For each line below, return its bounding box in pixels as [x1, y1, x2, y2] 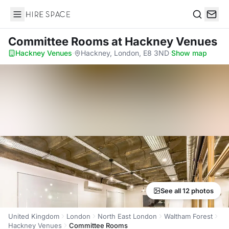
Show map [171, 49, 207, 57]
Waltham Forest [164, 212, 213, 220]
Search [192, 19, 218, 30]
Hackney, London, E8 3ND [81, 49, 169, 57]
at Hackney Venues [111, 35, 217, 48]
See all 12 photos [161, 187, 214, 195]
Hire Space [10, 14, 52, 25]
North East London [98, 212, 157, 220]
